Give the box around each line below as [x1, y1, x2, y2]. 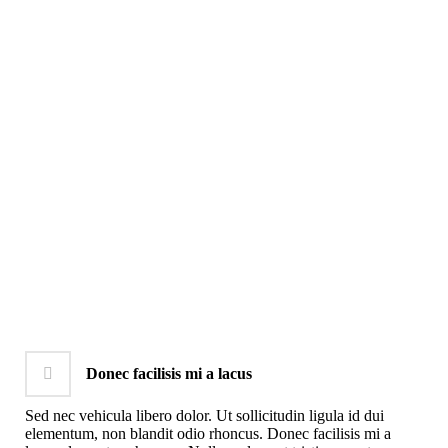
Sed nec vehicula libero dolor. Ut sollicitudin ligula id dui [24, 406, 384, 424]
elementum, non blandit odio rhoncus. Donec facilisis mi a [24, 424, 391, 442]
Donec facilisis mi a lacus [85, 364, 252, 382]
